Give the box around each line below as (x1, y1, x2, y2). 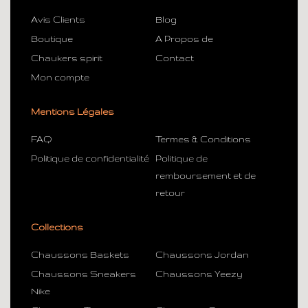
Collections (31, 221, 83, 232)
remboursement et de (155, 170, 256, 180)
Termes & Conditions (155, 133, 251, 144)
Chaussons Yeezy (155, 268, 243, 278)
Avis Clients (31, 14, 85, 24)
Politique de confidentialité (31, 153, 149, 163)
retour (155, 187, 185, 197)
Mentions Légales (31, 106, 114, 116)
